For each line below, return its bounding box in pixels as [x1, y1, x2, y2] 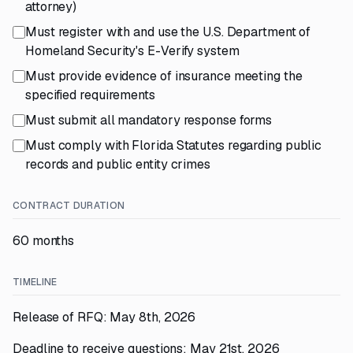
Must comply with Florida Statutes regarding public [25, 137, 322, 154]
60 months [13, 232, 75, 249]
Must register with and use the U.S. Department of [25, 24, 311, 40]
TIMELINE [13, 276, 58, 288]
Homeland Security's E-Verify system [25, 43, 240, 59]
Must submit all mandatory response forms [25, 112, 273, 128]
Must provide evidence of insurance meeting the [25, 68, 303, 84]
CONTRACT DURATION [13, 199, 125, 212]
